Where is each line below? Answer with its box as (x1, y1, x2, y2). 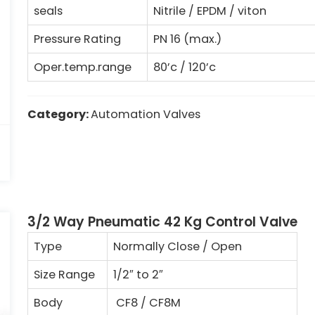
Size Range (34, 266, 95, 283)
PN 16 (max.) (153, 31, 221, 47)
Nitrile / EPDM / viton (153, 3, 266, 19)
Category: (27, 106, 91, 122)
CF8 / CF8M (113, 295, 181, 311)
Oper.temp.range (34, 59, 131, 75)
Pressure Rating (34, 31, 121, 47)
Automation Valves (91, 106, 200, 122)
